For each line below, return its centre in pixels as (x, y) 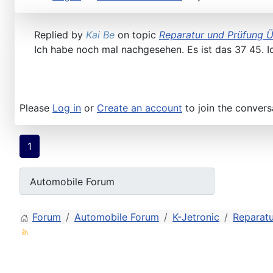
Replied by (60, 35)
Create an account (140, 108)
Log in (67, 108)
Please (36, 108)
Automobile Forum (117, 217)
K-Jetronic (196, 217)
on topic (137, 35)
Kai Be (100, 35)
